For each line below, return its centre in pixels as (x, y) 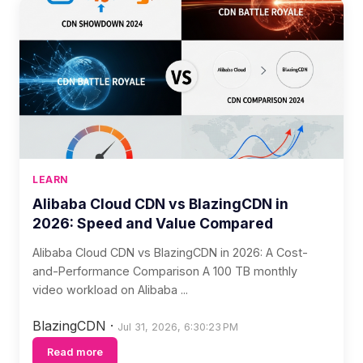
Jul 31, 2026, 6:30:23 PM (178, 327)
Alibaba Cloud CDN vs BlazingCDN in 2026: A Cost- (170, 252)
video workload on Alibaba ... (110, 290)
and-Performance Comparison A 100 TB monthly (165, 271)
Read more (75, 352)
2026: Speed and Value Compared (153, 223)
